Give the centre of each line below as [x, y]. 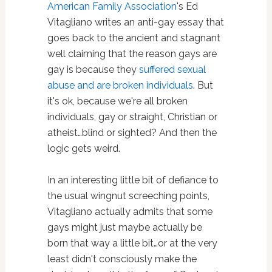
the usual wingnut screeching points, [128, 196]
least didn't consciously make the [122, 259]
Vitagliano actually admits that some [130, 212]
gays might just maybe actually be [124, 228]
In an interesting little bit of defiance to [133, 180]
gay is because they [93, 70]
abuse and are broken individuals [120, 86]
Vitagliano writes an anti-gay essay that [135, 22]
